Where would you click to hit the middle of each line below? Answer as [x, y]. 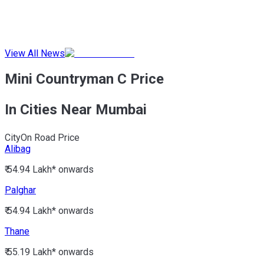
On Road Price [50, 137]
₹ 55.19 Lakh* [30, 252]
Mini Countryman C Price [84, 79]
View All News [35, 53]
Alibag [18, 148]
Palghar [20, 190]
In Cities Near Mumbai [76, 109]
